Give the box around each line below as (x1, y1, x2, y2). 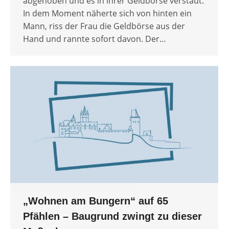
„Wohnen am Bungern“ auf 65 (23, 195, 168, 207)
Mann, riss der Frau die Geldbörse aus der (23, 20, 185, 32)
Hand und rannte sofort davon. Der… (23, 33, 166, 45)
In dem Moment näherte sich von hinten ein (23, 8, 192, 19)
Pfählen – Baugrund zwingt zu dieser (23, 211, 202, 222)
